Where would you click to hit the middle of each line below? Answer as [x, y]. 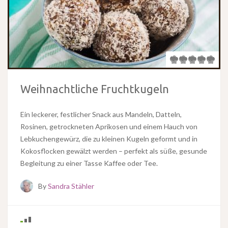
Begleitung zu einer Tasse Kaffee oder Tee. [89, 163]
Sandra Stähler [71, 186]
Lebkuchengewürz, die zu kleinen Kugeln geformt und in [109, 139]
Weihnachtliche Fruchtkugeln [95, 89]
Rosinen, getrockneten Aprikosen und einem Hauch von [109, 127]
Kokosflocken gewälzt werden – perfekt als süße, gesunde [114, 151]
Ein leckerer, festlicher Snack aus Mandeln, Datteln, [101, 115]
